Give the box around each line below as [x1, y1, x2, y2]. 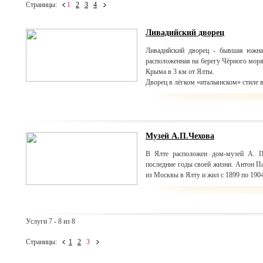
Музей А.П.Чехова [146, 131, 214, 140]
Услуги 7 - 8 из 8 [26, 217, 75, 225]
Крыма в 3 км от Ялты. [146, 68, 214, 76]
